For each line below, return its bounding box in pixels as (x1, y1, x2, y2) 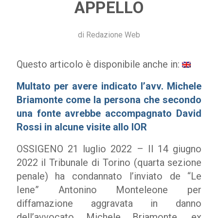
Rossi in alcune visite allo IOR (16, 121, 147, 133)
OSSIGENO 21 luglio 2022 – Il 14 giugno (16, 143, 202, 155)
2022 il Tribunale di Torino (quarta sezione (16, 157, 202, 168)
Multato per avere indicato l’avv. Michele (16, 80, 202, 92)
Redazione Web (86, 30, 140, 39)
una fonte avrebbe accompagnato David (16, 108, 202, 119)
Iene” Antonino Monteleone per (16, 184, 202, 196)
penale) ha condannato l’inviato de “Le (16, 170, 202, 182)
